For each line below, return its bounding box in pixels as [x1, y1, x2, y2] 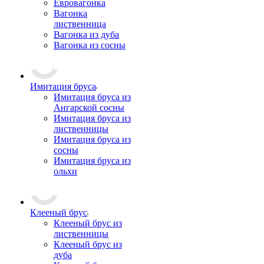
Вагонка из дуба [54, 29, 119, 39]
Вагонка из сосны [54, 40, 126, 50]
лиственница [54, 19, 106, 29]
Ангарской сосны [54, 103, 124, 113]
